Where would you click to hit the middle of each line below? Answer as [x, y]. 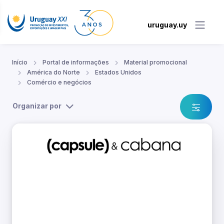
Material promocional [155, 62]
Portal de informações [76, 62]
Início [20, 62]
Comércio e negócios [59, 82]
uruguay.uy [167, 24]
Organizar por [37, 106]
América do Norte [53, 72]
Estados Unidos [118, 72]
